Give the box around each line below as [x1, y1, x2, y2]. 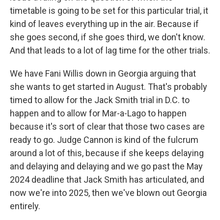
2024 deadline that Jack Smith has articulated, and [10, 174, 204, 185]
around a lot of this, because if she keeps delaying [10, 148, 204, 158]
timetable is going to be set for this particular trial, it [10, 5, 208, 16]
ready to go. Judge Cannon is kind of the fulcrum [10, 135, 198, 145]
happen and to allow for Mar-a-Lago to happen [10, 108, 187, 118]
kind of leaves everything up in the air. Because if [10, 19, 199, 29]
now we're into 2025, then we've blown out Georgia [10, 188, 207, 198]
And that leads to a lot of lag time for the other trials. [10, 45, 210, 55]
